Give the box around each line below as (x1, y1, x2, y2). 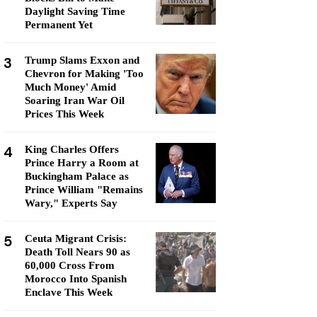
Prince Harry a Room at (25, 157, 139, 168)
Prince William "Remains (25, 184, 143, 195)
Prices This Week (25, 108, 104, 120)
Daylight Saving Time (25, 6, 125, 17)
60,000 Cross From (25, 260, 115, 271)
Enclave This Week (25, 287, 113, 298)
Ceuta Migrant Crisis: (25, 233, 127, 244)
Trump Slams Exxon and (25, 54, 139, 66)
